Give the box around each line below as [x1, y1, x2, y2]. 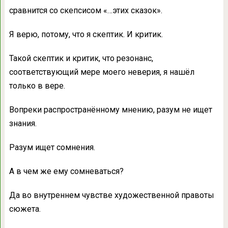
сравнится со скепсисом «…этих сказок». [9, 6, 162, 15]
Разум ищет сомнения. [9, 142, 95, 152]
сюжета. [9, 204, 41, 214]
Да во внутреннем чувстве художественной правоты [9, 190, 214, 200]
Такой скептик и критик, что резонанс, [9, 53, 153, 63]
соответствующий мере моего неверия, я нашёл [9, 67, 194, 77]
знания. [9, 119, 37, 128]
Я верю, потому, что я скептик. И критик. [9, 30, 163, 39]
